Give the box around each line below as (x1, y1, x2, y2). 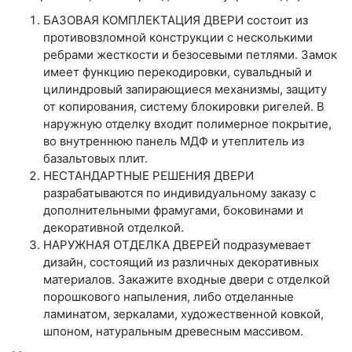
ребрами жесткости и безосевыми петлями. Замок (43, 46, 337, 62)
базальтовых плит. (43, 150, 148, 166)
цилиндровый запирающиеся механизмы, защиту (43, 81, 327, 97)
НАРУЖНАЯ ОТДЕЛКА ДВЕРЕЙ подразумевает (43, 236, 311, 252)
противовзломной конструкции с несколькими (43, 29, 313, 45)
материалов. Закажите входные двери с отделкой (43, 271, 330, 287)
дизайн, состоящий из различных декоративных (43, 254, 319, 269)
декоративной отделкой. (43, 219, 184, 235)
